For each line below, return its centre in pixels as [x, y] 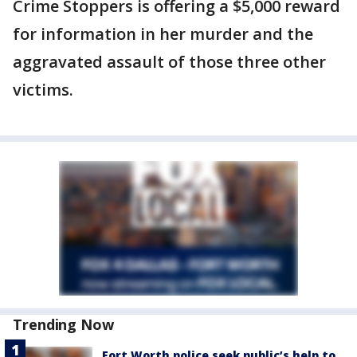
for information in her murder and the [163, 34]
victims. [43, 90]
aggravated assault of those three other [169, 62]
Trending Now [63, 324]
